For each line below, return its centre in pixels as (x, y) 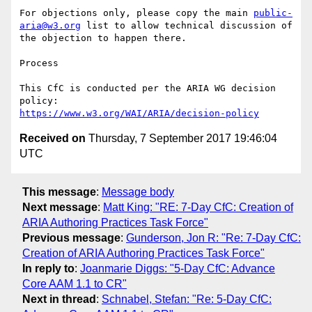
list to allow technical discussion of (187, 26)
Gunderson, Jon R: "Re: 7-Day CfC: (213, 237)
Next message (60, 207)
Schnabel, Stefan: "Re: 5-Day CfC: (187, 299)
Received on (53, 139)
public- (273, 13)
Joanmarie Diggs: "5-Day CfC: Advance (178, 268)
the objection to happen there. (103, 38)
